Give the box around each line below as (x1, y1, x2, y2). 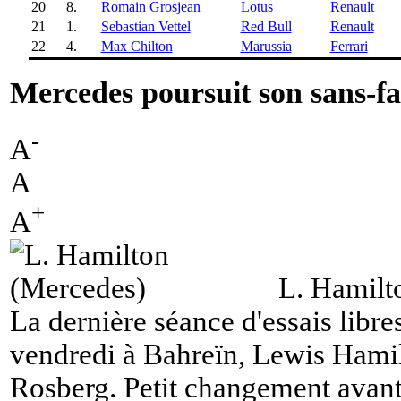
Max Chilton (100, 38, 173, 54)
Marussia (240, 38, 292, 54)
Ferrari (329, 38, 368, 54)
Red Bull (240, 18, 292, 34)
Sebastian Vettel (100, 18, 191, 34)
